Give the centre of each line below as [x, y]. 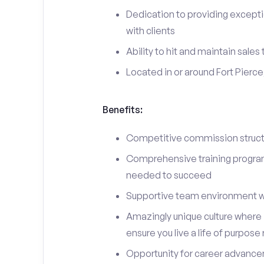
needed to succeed [169, 175]
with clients [150, 31]
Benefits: [122, 110]
